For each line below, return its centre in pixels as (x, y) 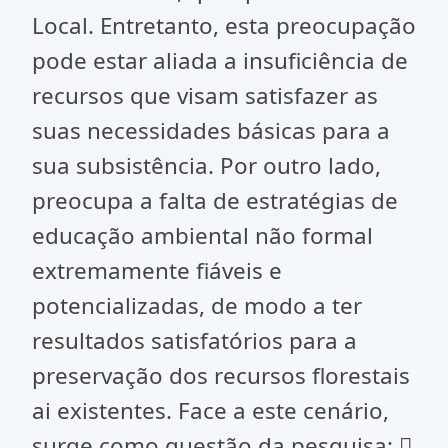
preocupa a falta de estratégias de (215, 200)
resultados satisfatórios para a (194, 340)
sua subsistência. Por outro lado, (206, 165)
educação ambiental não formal (202, 235)
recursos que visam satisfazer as (205, 95)
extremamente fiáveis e (157, 270)
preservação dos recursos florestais (221, 375)
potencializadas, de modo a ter (197, 305)
